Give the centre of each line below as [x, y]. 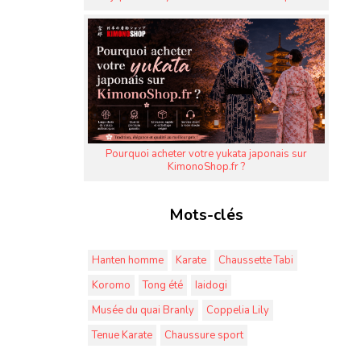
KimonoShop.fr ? [206, 167]
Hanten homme [128, 261]
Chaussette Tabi [256, 261]
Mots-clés [206, 216]
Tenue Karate [122, 336]
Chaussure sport [204, 336]
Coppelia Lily [238, 311]
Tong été [163, 286]
